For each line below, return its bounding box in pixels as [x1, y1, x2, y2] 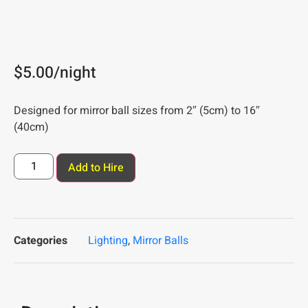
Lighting [88, 232, 128, 249]
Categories [14, 232, 67, 249]
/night [54, 60, 96, 85]
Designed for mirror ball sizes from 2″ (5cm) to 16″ [14, 102, 260, 119]
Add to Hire [68, 159, 124, 176]
